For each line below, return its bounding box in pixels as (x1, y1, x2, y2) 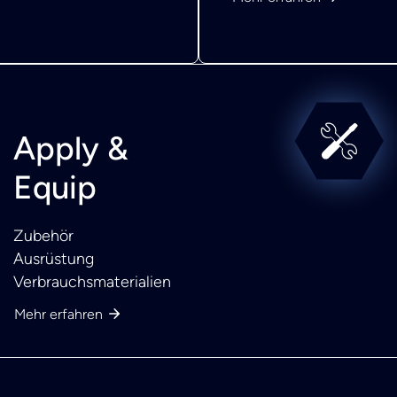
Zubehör (13, 226, 74, 245)
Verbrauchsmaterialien (13, 272, 171, 292)
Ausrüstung (13, 249, 94, 269)
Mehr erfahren (14, 306, 103, 323)
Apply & (13, 128, 128, 168)
